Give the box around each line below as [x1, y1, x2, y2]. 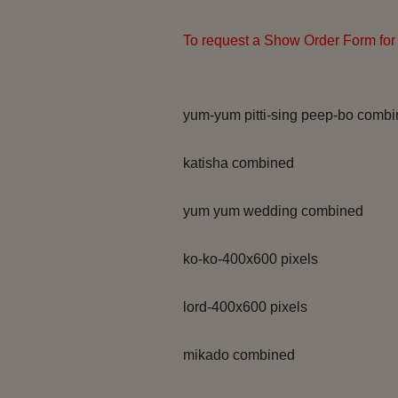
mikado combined [183, 347, 296, 362]
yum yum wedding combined [183, 203, 364, 219]
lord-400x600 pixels [183, 299, 308, 314]
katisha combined [183, 155, 295, 171]
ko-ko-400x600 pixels [183, 251, 319, 267]
